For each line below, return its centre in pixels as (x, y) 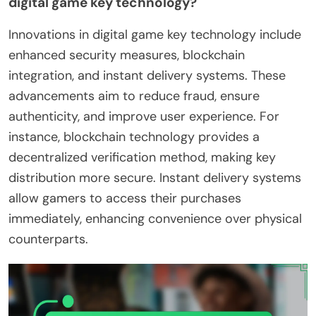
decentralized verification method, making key (142, 158)
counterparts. (48, 239)
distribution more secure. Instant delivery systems (155, 178)
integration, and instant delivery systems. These (147, 76)
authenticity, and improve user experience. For (144, 117)
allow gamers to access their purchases (125, 199)
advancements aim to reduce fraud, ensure (134, 96)
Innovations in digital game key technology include (155, 35)
